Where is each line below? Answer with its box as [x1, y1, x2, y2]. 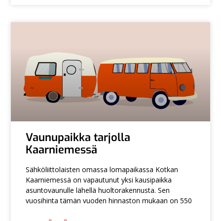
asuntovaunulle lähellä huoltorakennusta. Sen [26, 185, 170, 195]
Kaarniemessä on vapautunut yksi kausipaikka [26, 175, 172, 185]
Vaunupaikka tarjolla [26, 130, 131, 145]
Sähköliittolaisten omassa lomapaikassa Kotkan [26, 165, 179, 175]
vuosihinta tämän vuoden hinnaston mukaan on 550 [26, 196, 192, 206]
